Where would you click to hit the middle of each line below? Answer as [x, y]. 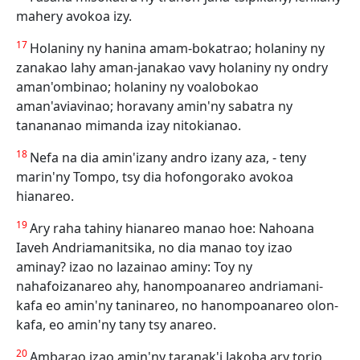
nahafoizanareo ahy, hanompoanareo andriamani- [170, 286]
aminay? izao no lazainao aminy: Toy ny [134, 267]
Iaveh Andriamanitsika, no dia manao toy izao [154, 247]
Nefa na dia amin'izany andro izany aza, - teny [168, 157]
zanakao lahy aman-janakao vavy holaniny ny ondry [172, 67]
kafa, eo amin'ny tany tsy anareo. [116, 325]
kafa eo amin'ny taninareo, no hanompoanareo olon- [177, 305]
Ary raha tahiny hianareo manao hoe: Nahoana [172, 228]
